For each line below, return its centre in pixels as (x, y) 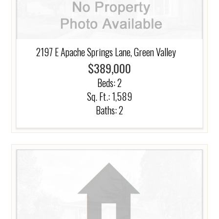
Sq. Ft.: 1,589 (109, 96)
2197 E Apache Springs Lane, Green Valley (106, 52)
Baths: (107, 110)
